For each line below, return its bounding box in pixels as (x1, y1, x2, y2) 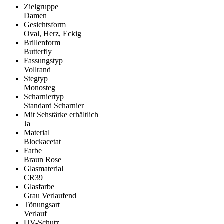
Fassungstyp (24, 56, 63, 65)
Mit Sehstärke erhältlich (24, 110, 98, 119)
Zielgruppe (24, 2, 58, 11)
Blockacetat (24, 137, 61, 146)
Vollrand (24, 65, 51, 74)
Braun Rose (24, 155, 61, 164)
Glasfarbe (24, 182, 54, 191)
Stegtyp (24, 74, 48, 83)
